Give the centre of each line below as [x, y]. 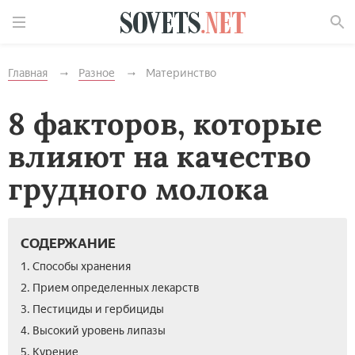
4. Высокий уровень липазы [93, 331]
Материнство [181, 73]
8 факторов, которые [165, 124]
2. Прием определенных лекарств [110, 288]
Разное [97, 73]
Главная [28, 73]
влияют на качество [160, 156]
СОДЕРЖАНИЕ [68, 243]
